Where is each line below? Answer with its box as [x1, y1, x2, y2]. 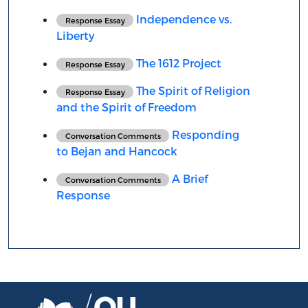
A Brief [169, 171, 208, 185]
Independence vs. [133, 12, 232, 25]
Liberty [56, 28, 95, 42]
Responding [169, 127, 240, 141]
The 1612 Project [133, 56, 222, 69]
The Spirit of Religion [133, 83, 251, 97]
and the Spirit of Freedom [56, 100, 197, 113]
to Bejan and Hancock [56, 144, 177, 157]
